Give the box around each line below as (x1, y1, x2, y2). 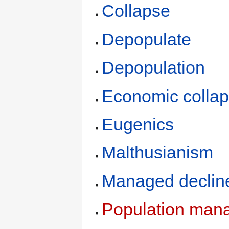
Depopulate (102, 29, 192, 49)
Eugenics (102, 114, 174, 134)
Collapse (102, 1, 171, 21)
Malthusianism (102, 143, 214, 163)
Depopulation (102, 58, 205, 78)
